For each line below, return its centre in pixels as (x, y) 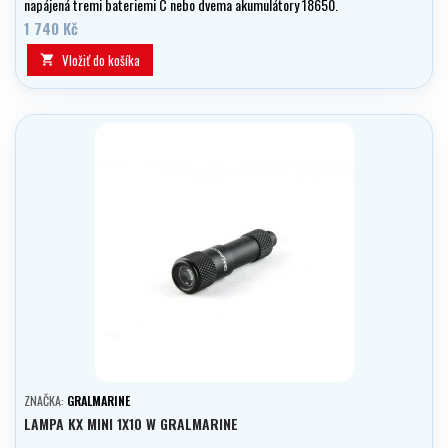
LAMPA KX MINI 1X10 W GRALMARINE (131, 424)
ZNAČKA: (45, 401)
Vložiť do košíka (101, 60)
